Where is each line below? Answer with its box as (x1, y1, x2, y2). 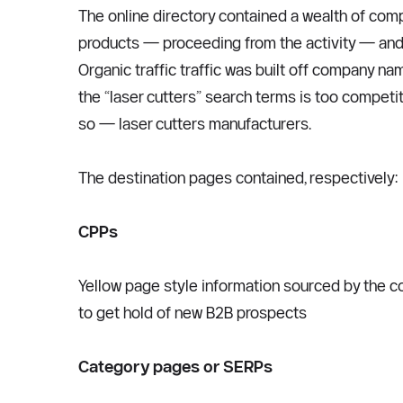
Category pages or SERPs (78, 358, 273, 375)
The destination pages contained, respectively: (78, 169, 398, 186)
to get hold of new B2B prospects (78, 304, 307, 321)
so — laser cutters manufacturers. (78, 115, 318, 132)
